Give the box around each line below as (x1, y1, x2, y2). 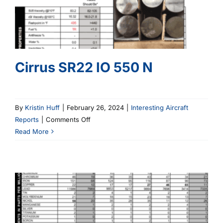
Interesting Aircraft (131, 103, 188, 111)
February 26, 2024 (67, 103, 124, 111)
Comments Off (46, 115, 91, 123)
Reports (15, 115, 39, 123)
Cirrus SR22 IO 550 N (15, 59, 153, 76)
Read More (15, 127, 49, 135)
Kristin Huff (25, 103, 60, 111)
